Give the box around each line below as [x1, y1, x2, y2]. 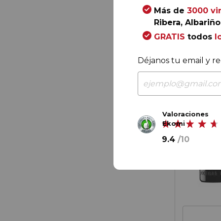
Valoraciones [162, 110, 209, 118]
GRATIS [153, 32, 185, 41]
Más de [153, 5, 187, 15]
